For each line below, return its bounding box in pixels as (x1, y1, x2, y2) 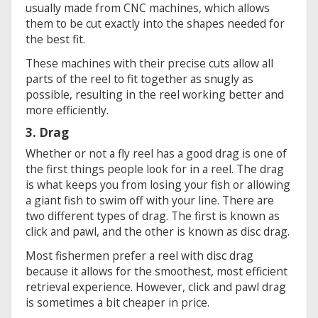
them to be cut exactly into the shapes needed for (26, 15, 285, 31)
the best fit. (26, 31, 85, 47)
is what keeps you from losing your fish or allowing (26, 176, 290, 192)
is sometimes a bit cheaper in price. (26, 294, 209, 310)
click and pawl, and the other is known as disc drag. (26, 223, 290, 239)
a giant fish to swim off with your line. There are (26, 192, 274, 208)
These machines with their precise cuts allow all (26, 55, 273, 71)
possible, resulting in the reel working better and (26, 86, 284, 102)
